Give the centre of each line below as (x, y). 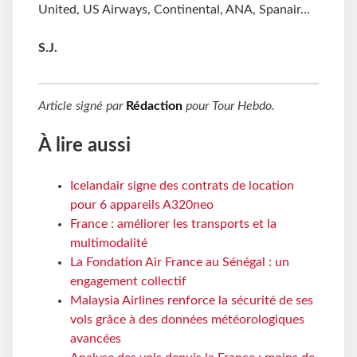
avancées (96, 339)
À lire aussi (84, 146)
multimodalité (109, 243)
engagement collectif (128, 282)
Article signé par (82, 106)
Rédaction (154, 106)
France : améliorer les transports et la (173, 224)
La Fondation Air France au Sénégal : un (180, 263)
